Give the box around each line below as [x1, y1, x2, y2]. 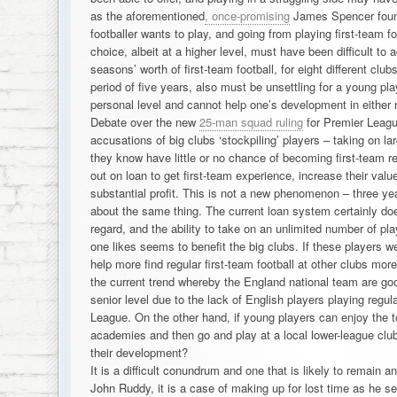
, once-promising [204, 7, 290, 24]
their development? [90, 344, 188, 361]
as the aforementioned [90, 7, 205, 24]
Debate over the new [90, 113, 199, 130]
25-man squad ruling [198, 113, 303, 130]
